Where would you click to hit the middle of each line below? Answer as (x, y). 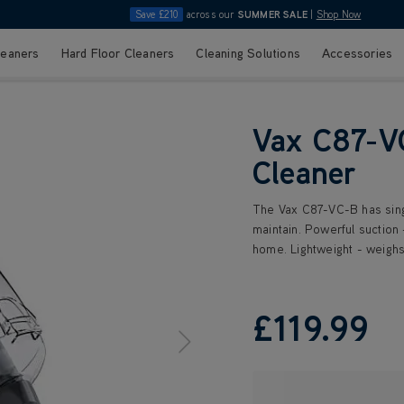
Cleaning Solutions (248, 53)
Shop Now (339, 14)
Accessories (358, 53)
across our (211, 14)
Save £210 (156, 14)
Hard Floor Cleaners (118, 53)
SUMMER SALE (273, 14)
